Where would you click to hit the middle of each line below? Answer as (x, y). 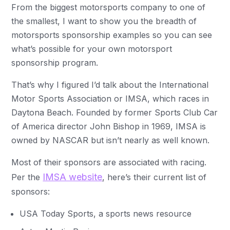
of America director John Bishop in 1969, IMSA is (109, 126)
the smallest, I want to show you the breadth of (104, 21)
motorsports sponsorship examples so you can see (112, 35)
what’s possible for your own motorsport (92, 49)
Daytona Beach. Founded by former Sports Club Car (115, 112)
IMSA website (73, 177)
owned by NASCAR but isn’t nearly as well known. (111, 140)
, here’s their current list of (155, 177)
